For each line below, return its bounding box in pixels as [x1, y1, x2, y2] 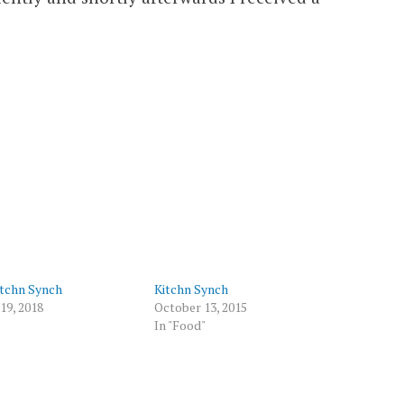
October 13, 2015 [154, 298, 248, 316]
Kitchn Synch [154, 280, 229, 298]
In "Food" [154, 316, 207, 334]
